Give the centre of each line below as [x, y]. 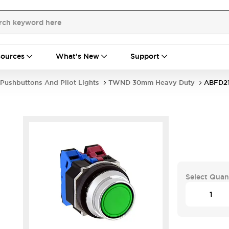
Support [145, 56]
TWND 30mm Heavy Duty [152, 83]
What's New [77, 56]
